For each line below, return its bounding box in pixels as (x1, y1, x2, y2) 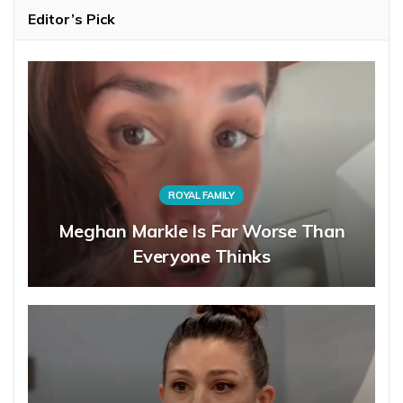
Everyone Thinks (132, 244, 271, 267)
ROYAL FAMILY (168, 188, 235, 201)
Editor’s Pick (28, 9, 115, 28)
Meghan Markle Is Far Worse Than (58, 219, 345, 242)
